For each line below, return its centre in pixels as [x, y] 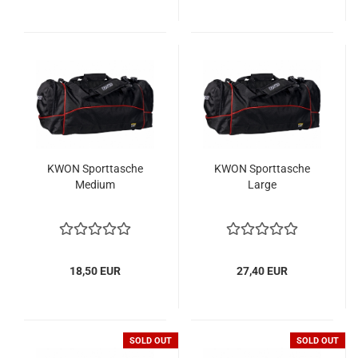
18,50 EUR [95, 271]
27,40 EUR [262, 271]
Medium [95, 185]
